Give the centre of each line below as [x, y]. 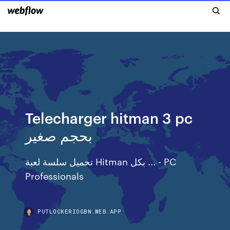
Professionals [55, 175]
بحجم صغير [59, 135]
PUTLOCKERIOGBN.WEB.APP [80, 211]
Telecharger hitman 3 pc [109, 117]
